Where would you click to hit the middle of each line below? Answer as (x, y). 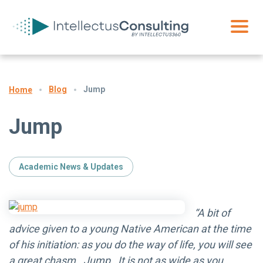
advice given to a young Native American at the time (130, 228)
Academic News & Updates (71, 166)
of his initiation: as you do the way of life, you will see (130, 244)
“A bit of (212, 213)
